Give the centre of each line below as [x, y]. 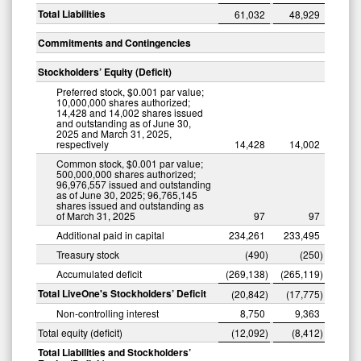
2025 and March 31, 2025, [114, 133]
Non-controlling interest [108, 313]
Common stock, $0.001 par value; [130, 163]
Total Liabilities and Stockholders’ [114, 352]
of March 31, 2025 [96, 215]
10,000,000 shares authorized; [123, 102]
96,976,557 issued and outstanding [134, 184]
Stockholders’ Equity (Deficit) [105, 71]
